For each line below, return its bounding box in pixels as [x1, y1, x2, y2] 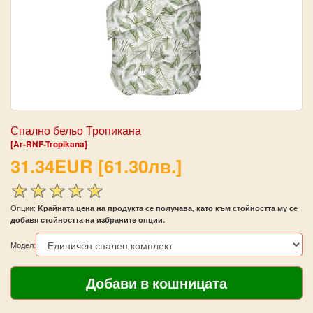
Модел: [10, 238, 36, 250]
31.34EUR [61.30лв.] [10, 153, 182, 179]
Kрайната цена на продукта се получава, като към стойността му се [38, 202, 298, 213]
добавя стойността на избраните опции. [10, 214, 165, 225]
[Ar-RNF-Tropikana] [10, 138, 87, 150]
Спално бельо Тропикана [10, 122, 141, 138]
